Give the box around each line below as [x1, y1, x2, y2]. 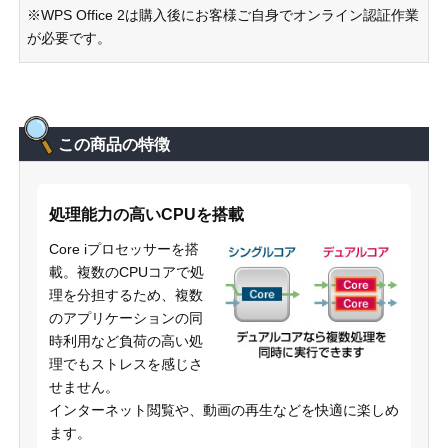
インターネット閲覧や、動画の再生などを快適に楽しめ [48, 401, 399, 418]
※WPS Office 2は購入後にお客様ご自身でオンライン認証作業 [27, 6, 419, 23]
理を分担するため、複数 [48, 286, 203, 303]
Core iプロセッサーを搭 [48, 240, 199, 257]
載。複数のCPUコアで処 [48, 263, 204, 280]
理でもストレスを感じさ [48, 355, 203, 372]
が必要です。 [27, 29, 111, 46]
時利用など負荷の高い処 [48, 332, 203, 349]
